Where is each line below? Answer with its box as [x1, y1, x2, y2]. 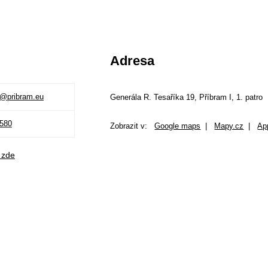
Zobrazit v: [110, 121, 155, 130]
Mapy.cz [214, 121, 244, 130]
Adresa [110, 53, 155, 68]
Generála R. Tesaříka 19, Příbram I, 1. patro [110, 93, 263, 102]
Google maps [154, 121, 201, 130]
